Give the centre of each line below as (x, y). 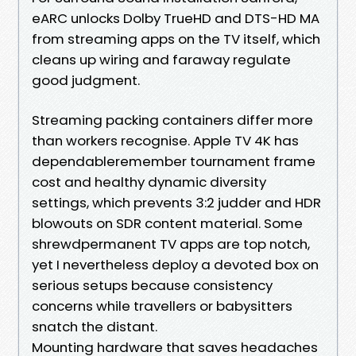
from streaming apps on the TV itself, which (176, 39)
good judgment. (86, 80)
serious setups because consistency (152, 285)
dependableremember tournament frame (174, 161)
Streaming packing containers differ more (172, 120)
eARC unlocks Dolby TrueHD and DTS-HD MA (176, 18)
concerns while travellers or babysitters (162, 306)
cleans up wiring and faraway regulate (161, 59)
